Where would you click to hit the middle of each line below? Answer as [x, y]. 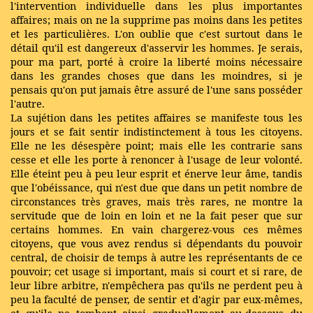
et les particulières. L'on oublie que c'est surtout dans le [156, 34]
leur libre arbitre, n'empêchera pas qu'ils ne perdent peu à [156, 285]
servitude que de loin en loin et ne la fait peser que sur [156, 215]
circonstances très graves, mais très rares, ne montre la [156, 201]
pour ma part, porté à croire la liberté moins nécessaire [156, 61]
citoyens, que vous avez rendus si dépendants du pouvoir [156, 243]
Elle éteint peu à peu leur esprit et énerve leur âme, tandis [156, 173]
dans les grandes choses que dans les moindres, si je [156, 75]
